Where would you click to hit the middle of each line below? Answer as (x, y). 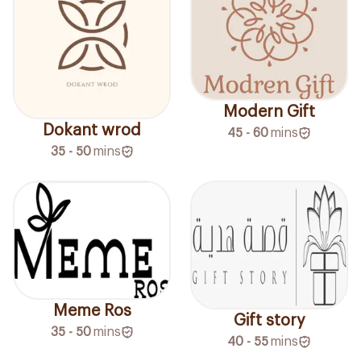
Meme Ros (92, 311)
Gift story (269, 320)
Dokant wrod (92, 131)
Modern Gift (269, 112)
